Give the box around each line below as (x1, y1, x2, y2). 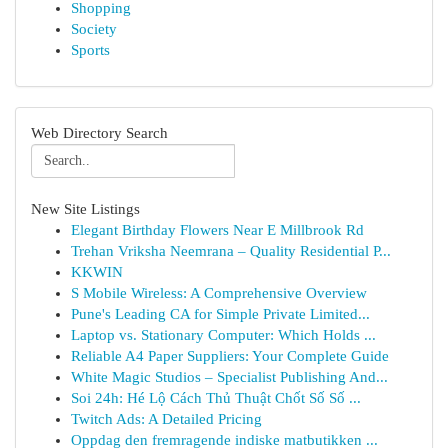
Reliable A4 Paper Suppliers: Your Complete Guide (71, 348, 389, 364)
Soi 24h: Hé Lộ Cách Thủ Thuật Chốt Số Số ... (71, 390, 361, 406)
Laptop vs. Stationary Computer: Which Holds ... (71, 327, 376, 343)
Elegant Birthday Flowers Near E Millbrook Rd (71, 222, 364, 238)
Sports (71, 42, 110, 58)
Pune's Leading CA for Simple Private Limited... (71, 306, 370, 322)
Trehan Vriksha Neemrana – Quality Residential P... (71, 243, 391, 259)
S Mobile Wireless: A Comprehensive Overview (71, 285, 367, 301)
